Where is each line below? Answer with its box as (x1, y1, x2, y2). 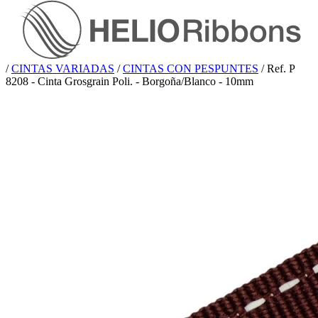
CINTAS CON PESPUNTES (123, 62, 258, 75)
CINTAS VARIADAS (11, 62, 114, 75)
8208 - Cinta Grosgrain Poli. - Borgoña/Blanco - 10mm (6, 75, 253, 88)
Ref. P (267, 62, 295, 75)
